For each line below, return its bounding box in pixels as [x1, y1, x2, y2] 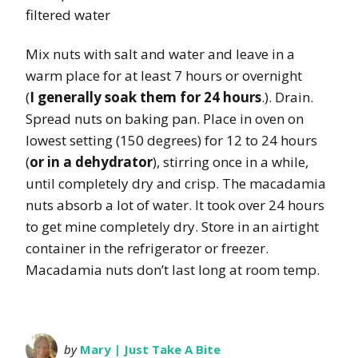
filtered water [26, 6, 110, 25]
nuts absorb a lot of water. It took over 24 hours [26, 196, 324, 215]
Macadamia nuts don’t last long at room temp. [26, 261, 320, 280]
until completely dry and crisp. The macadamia [26, 174, 326, 193]
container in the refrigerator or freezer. [26, 239, 268, 258]
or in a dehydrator [30, 153, 153, 172]
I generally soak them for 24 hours [30, 88, 261, 107]
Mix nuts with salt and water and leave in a [26, 45, 295, 64]
